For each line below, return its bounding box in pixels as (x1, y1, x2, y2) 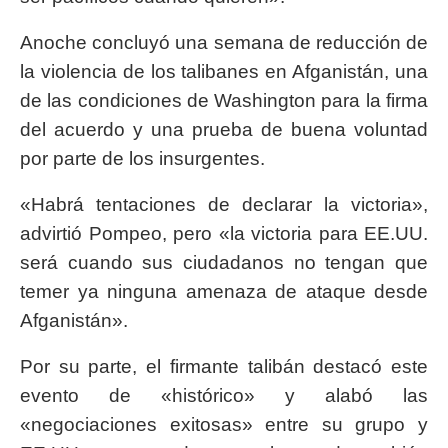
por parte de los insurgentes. (20, 148, 265, 170)
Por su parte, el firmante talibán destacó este (20, 356, 428, 378)
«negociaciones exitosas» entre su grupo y (20, 414, 428, 436)
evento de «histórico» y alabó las (20, 385, 428, 407)
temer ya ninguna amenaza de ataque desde (20, 281, 428, 303)
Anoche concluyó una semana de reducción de (20, 32, 428, 54)
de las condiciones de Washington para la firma (20, 90, 428, 112)
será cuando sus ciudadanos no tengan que (20, 252, 428, 274)
